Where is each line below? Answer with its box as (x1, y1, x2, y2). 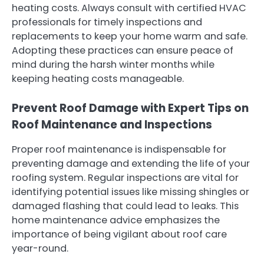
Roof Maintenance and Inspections (12, 117, 212, 133)
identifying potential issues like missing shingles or (12, 185, 249, 199)
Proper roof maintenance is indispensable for (12, 143, 226, 157)
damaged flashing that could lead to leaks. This (12, 199, 239, 213)
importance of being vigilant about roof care (12, 227, 227, 242)
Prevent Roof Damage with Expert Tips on (12, 100, 249, 117)
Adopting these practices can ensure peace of (12, 44, 233, 58)
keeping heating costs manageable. (12, 72, 184, 86)
